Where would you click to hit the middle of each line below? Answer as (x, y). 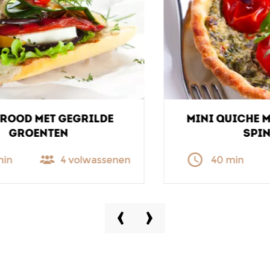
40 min (93, 160)
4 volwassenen (193, 160)
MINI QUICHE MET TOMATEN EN (136, 119)
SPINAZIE (136, 133)
